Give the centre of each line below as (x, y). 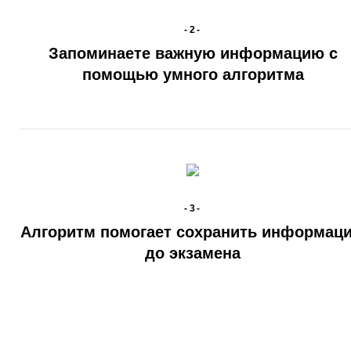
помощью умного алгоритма (193, 74)
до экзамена (193, 253)
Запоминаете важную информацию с (193, 53)
